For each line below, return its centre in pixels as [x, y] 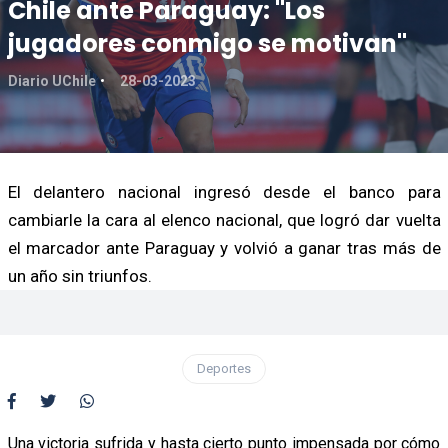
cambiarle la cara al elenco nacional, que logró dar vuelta [224, 219]
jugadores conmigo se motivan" [207, 43]
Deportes [224, 368]
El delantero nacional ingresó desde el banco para [224, 191]
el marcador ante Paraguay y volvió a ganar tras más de [224, 247]
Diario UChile [51, 80]
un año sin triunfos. [79, 275]
